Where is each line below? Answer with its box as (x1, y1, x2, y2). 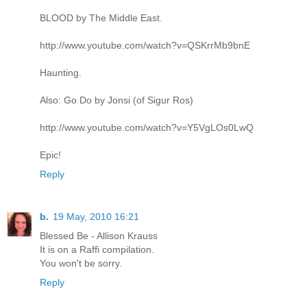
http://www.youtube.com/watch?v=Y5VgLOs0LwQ (40, 122, 254, 133)
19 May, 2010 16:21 (53, 210, 139, 222)
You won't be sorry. (40, 257, 122, 269)
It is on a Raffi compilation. (40, 243, 154, 255)
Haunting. (40, 67, 82, 78)
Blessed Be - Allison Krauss (40, 230, 158, 241)
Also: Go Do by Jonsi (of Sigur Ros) (40, 95, 193, 106)
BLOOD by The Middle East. (40, 12, 162, 23)
